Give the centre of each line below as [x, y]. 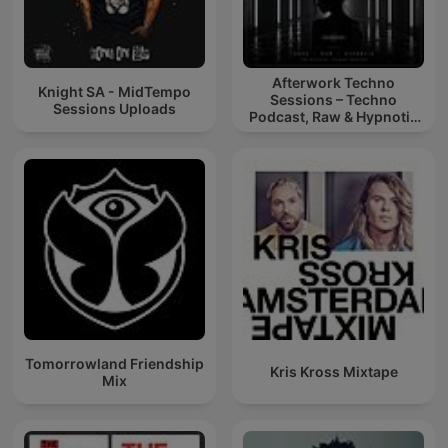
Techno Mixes [333, 134]
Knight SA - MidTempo [114, 91]
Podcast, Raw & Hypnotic [333, 117]
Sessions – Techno [333, 100]
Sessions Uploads [114, 108]
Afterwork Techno [333, 83]
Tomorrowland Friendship [114, 363]
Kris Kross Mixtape [333, 372]
